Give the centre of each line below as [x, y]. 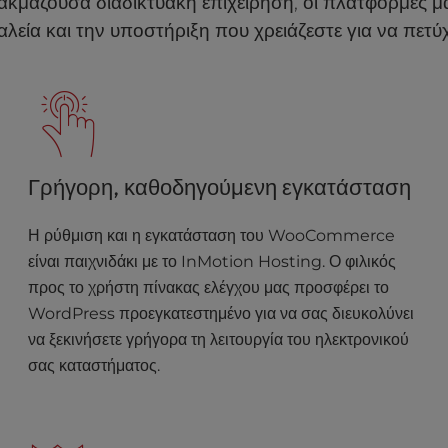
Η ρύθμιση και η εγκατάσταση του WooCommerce [212, 235]
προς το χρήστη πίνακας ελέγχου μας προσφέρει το [209, 287]
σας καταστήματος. [94, 365]
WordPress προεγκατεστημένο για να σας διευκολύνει [221, 313]
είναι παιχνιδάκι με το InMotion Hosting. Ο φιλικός [212, 261]
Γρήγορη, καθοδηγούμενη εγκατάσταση [220, 187]
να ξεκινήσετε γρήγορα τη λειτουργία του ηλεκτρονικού [219, 339]
